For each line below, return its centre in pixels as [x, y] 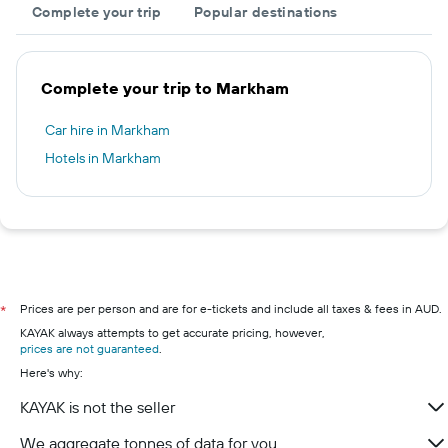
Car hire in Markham [107, 130]
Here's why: [51, 372]
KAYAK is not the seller [97, 407]
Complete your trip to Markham [165, 88]
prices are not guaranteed [89, 348]
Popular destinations [265, 12]
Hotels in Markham [103, 158]
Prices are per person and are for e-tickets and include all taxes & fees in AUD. [231, 308]
